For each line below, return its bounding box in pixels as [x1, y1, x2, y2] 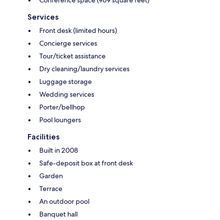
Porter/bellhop [39, 102, 85, 111]
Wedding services [39, 89, 94, 99]
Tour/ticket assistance [39, 51, 106, 60]
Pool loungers [39, 115, 81, 124]
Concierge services [39, 38, 97, 48]
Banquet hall [39, 209, 78, 219]
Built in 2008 [39, 145, 78, 155]
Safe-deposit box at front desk [39, 158, 133, 167]
